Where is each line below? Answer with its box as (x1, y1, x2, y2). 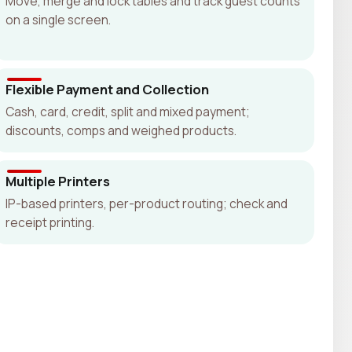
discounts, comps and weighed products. (5, 121, 236, 139)
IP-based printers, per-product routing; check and (5, 194, 288, 212)
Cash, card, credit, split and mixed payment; (5, 102, 250, 120)
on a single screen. (5, 10, 111, 28)
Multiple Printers (5, 171, 110, 190)
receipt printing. (5, 213, 94, 231)
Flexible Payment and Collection (5, 79, 209, 98)
